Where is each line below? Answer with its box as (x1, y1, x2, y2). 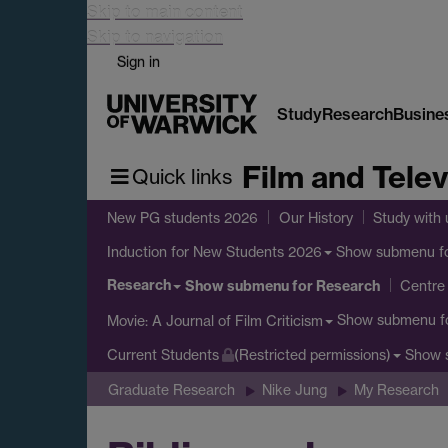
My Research (354, 380, 439, 398)
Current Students (107, 346, 219, 364)
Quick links (132, 164, 232, 189)
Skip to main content (87, 2, 243, 22)
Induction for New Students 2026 (107, 243, 322, 261)
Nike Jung (262, 380, 327, 398)
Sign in (117, 53, 160, 70)
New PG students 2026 (107, 208, 258, 226)
